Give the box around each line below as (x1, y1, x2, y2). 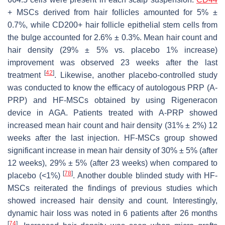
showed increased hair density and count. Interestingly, (8, 196, 217, 205)
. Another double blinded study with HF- (73, 171, 217, 180)
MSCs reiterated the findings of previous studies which (8, 184, 217, 193)
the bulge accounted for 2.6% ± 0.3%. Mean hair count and (8, 33, 217, 42)
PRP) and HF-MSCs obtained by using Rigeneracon (8, 96, 217, 105)
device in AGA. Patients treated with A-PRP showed (8, 108, 217, 118)
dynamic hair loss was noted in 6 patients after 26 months (8, 209, 217, 218)
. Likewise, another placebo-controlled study (54, 71, 218, 80)
